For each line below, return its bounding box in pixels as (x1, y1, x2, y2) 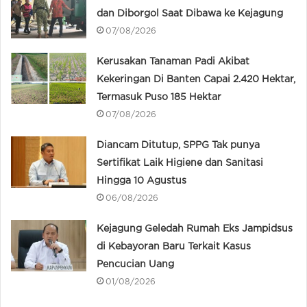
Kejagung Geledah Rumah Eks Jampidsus (97, 225, 293, 234)
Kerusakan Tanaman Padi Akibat (97, 58, 250, 66)
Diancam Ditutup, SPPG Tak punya (97, 141, 260, 150)
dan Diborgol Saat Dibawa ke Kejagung (97, 10, 284, 19)
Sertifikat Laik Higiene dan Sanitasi (97, 159, 264, 168)
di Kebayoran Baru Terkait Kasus (97, 243, 251, 251)
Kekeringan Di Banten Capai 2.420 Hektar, (97, 75, 296, 84)
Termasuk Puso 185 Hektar (97, 93, 222, 102)
